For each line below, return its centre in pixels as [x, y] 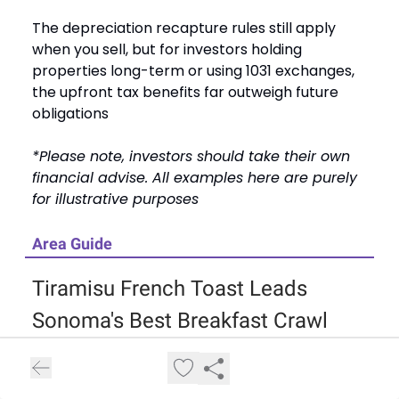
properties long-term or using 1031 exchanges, [193, 71]
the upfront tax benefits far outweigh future [185, 93]
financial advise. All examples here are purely [195, 178]
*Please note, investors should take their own [191, 157]
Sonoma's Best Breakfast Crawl [180, 321]
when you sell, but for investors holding [167, 50]
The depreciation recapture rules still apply [184, 28]
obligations [70, 114]
